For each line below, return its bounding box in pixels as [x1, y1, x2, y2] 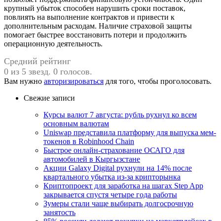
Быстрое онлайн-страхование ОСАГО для [43, 146, 184, 154]
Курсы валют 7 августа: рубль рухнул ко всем [43, 110, 197, 119]
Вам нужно [4, 76, 44, 85]
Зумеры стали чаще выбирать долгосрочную [43, 199, 193, 208]
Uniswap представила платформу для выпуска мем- [43, 128, 216, 137]
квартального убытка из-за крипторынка [43, 172, 181, 181]
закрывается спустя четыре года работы [43, 190, 177, 199]
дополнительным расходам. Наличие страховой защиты [4, 21, 192, 30]
